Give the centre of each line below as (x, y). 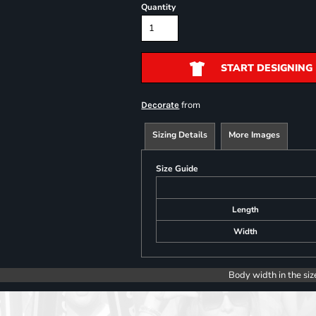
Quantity (159, 7)
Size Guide (177, 169)
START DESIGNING (266, 68)
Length (246, 209)
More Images (255, 135)
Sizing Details (180, 135)
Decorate (160, 105)
